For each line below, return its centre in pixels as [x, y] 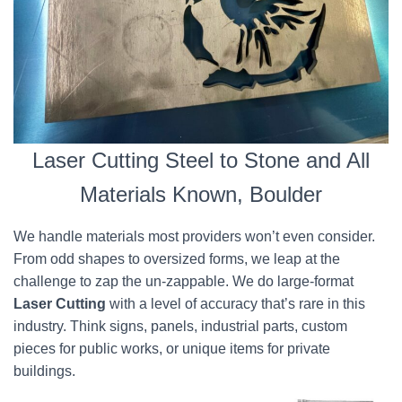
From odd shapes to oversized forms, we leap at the [177, 259]
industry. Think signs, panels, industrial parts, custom [180, 326]
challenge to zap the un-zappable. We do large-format [184, 281]
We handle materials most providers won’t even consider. [194, 236]
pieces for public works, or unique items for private [172, 349]
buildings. [46, 371]
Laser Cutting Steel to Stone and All [201, 160]
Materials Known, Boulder [201, 194]
